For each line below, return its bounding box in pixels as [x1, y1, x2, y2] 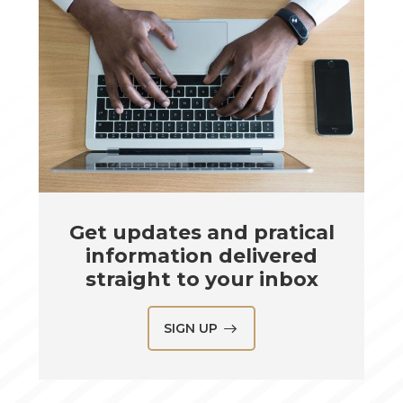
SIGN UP [164, 320, 218, 337]
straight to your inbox [85, 267, 318, 292]
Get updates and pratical [68, 220, 335, 246]
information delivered [85, 244, 318, 269]
